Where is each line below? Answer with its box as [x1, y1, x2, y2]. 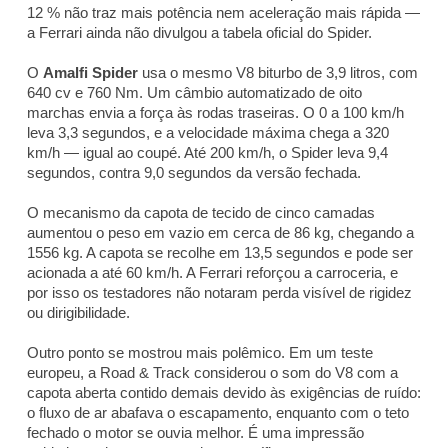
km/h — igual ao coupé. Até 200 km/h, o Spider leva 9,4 [27, 143, 388, 161]
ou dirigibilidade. [27, 303, 130, 321]
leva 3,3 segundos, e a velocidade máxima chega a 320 [27, 123, 389, 141]
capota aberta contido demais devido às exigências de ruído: [27, 383, 421, 401]
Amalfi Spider [43, 63, 138, 81]
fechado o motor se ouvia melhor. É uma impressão [27, 423, 364, 441]
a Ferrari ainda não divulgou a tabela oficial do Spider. [27, 23, 372, 41]
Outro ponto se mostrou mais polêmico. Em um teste [27, 343, 373, 361]
